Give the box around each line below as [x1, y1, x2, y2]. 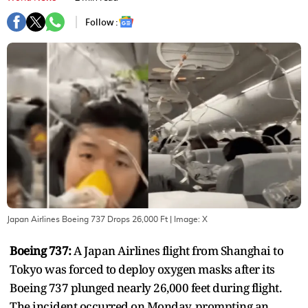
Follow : [85, 15, 118, 29]
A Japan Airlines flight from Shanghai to [71, 242, 283, 258]
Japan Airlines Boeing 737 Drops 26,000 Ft [7, 214, 168, 223]
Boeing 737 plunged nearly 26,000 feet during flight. [10, 279, 281, 296]
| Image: [168, 214, 202, 223]
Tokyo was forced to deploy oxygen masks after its [10, 261, 275, 277]
